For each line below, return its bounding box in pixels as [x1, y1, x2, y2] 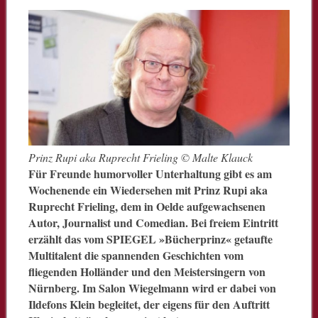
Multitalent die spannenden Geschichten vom [28, 246, 243, 263]
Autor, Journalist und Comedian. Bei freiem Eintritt [28, 214, 278, 231]
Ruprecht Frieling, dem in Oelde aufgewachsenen [28, 197, 265, 214]
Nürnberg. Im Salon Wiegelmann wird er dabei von [28, 279, 276, 296]
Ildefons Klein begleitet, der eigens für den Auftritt [28, 295, 270, 312]
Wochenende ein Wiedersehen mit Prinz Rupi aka [28, 181, 268, 198]
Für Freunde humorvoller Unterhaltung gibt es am [28, 165, 272, 182]
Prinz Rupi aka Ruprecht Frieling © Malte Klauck [28, 149, 253, 165]
